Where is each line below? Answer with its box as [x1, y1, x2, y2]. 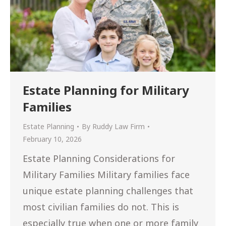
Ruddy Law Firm [92, 122, 145, 132]
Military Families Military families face [23, 168, 190, 181]
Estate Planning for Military [23, 82, 189, 99]
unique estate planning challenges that [23, 185, 193, 197]
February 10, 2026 [23, 134, 82, 144]
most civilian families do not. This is [23, 201, 179, 213]
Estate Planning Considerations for [23, 152, 175, 165]
